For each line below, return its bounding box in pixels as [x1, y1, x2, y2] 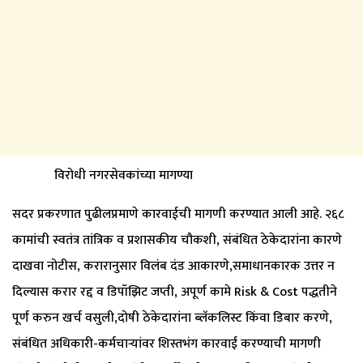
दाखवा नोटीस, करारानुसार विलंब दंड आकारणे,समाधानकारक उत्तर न [12, 254, 335, 277]
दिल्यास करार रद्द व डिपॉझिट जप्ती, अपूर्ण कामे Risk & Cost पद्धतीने [12, 280, 337, 303]
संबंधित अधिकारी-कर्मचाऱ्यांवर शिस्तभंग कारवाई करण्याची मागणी [12, 332, 321, 355]
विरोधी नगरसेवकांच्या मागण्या [12, 164, 196, 186]
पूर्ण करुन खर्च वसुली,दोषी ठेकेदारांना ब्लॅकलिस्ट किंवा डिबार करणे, [12, 306, 332, 329]
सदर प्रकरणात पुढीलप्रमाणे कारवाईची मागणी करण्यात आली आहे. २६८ [12, 203, 344, 225]
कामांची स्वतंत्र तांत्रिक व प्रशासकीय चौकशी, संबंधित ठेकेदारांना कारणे [12, 228, 342, 251]
